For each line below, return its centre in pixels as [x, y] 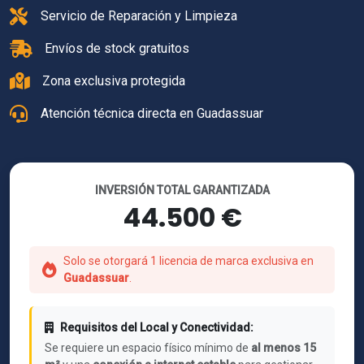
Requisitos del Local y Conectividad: [157, 327]
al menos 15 [284, 348]
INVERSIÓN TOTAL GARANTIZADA [182, 190]
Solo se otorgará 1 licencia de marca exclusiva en [188, 261]
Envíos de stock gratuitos [117, 48]
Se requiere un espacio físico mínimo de [148, 348]
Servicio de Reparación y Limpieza [139, 16]
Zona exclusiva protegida [114, 81]
